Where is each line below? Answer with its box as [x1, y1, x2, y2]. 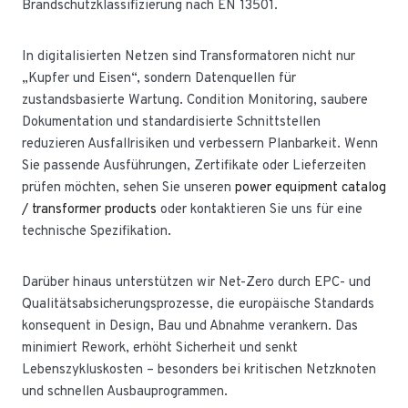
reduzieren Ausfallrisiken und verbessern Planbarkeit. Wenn [22, 136, 378, 153]
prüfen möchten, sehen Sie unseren [22, 179, 235, 197]
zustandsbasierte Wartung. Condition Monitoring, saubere [22, 92, 368, 109]
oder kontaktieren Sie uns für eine [157, 201, 362, 219]
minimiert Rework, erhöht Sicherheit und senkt [22, 340, 298, 357]
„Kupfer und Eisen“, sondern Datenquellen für [22, 70, 296, 87]
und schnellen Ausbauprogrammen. [22, 383, 228, 401]
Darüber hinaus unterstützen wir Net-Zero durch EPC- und [22, 274, 371, 291]
